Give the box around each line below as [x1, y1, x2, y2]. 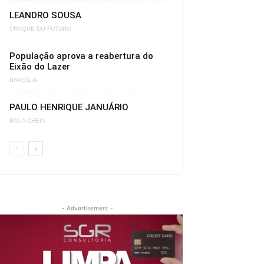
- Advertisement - [61, 204, 113, 212]
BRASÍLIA [9, 77, 37, 84]
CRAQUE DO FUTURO [9, 25, 71, 32]
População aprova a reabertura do [9, 51, 153, 61]
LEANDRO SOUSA [9, 10, 81, 21]
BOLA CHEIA [9, 117, 45, 124]
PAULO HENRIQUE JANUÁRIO [9, 102, 128, 113]
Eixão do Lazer [9, 61, 70, 72]
